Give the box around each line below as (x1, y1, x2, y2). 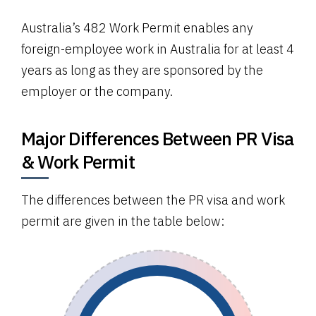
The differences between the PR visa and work (21, 191, 285, 208)
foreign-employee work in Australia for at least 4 (21, 40, 294, 57)
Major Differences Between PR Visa (21, 126, 294, 150)
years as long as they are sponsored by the (21, 61, 263, 78)
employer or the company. (21, 83, 173, 99)
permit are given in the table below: (21, 212, 225, 229)
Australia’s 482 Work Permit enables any (21, 19, 253, 36)
